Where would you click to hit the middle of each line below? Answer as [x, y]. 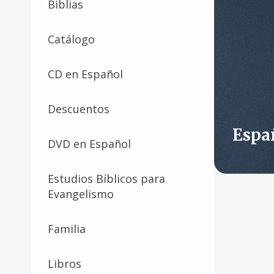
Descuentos [79, 109]
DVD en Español [89, 143]
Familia [67, 228]
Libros [65, 263]
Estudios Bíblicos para [106, 178]
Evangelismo [81, 194]
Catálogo [71, 39]
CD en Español [85, 74]
